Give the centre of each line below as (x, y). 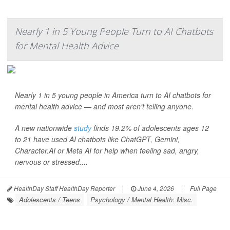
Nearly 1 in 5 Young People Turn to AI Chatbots (114, 31)
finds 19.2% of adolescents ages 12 (150, 128)
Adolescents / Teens (50, 199)
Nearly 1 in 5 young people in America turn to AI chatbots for (113, 95)
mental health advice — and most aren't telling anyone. (104, 106)
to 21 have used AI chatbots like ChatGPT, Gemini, (97, 139)
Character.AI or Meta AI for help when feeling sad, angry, (107, 150)
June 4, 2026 (155, 188)
